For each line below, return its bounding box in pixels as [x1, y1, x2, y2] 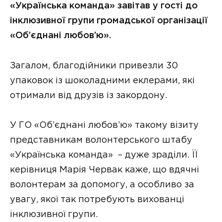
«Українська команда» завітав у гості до [10, 1, 198, 10]
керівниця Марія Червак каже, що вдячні [10, 166, 199, 174]
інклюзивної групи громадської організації [10, 16, 208, 25]
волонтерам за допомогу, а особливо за [10, 181, 194, 189]
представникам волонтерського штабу [10, 136, 192, 145]
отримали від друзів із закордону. [10, 91, 167, 100]
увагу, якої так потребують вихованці [10, 196, 184, 204]
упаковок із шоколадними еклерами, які [10, 76, 195, 85]
